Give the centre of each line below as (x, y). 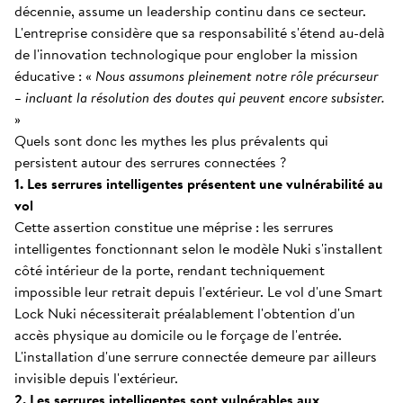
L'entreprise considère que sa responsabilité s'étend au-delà (200, 32)
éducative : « (55, 76)
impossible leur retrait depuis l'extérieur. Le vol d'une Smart (198, 291)
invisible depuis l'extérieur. (96, 378)
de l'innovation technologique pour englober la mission (186, 54)
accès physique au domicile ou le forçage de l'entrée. (178, 335)
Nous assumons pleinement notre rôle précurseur (237, 76)
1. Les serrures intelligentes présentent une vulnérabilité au (199, 184)
